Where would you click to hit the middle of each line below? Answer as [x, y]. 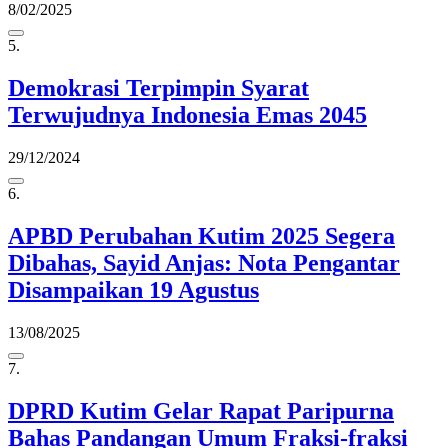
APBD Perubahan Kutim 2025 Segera [201, 236]
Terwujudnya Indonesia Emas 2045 [187, 115]
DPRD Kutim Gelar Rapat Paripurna [201, 410]
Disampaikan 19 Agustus [133, 290]
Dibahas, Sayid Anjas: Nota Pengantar [204, 263]
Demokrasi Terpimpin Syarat [158, 88]
